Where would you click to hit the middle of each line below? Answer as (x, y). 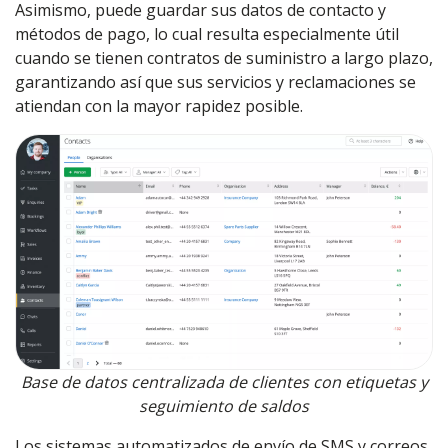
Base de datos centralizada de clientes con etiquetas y (224, 382)
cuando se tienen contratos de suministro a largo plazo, (224, 58)
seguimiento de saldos (224, 406)
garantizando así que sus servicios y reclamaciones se (215, 82)
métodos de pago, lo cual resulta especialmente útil (207, 34)
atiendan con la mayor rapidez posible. (159, 106)
